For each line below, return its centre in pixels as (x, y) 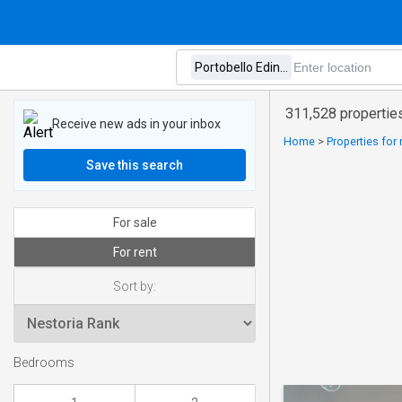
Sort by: (135, 286)
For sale (135, 223)
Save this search (135, 165)
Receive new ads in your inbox (136, 123)
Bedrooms (44, 363)
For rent (135, 252)
